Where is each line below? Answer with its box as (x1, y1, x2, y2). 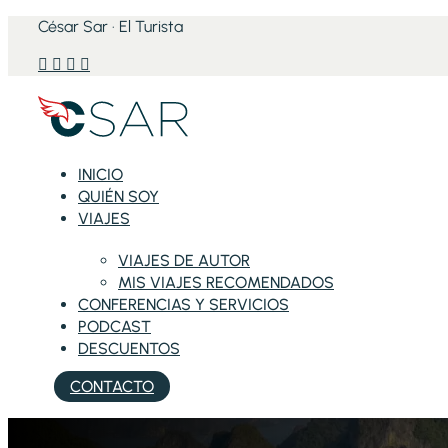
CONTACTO (70, 377, 154, 397)
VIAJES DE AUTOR (118, 251, 250, 271)
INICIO (78, 165, 123, 185)
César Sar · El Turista (38, 17, 183, 36)
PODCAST (78, 317, 151, 337)
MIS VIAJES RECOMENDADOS (118, 273, 334, 293)
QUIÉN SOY (78, 187, 159, 207)
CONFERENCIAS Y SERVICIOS (78, 295, 289, 315)
